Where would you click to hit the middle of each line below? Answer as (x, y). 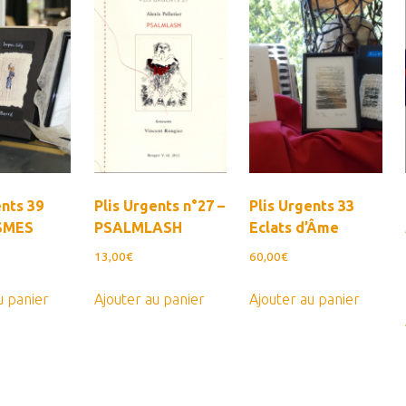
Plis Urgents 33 (302, 206)
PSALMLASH (138, 228)
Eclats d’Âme (295, 228)
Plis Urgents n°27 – (159, 206)
